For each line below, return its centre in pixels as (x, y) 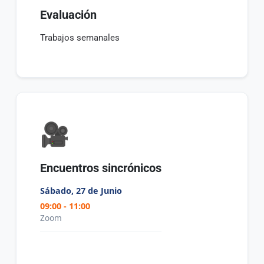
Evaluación (69, 15)
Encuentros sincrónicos (101, 168)
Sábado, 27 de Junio (81, 191)
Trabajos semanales (80, 38)
